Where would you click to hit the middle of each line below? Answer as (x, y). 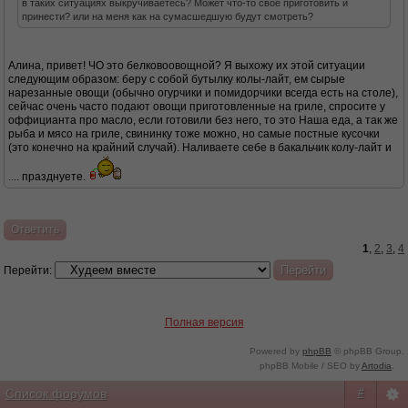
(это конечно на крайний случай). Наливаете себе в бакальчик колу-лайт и (200, 148)
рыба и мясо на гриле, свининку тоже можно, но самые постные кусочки (194, 134)
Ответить (35, 229)
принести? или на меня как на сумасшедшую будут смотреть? (168, 16)
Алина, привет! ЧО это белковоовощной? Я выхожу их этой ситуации (187, 66)
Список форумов (56, 393)
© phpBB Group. (368, 351)
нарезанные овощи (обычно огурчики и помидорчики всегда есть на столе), (203, 93)
